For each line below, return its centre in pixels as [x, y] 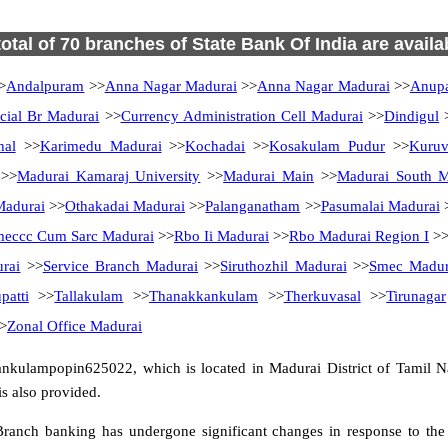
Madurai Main [268, 176]
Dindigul [412, 116]
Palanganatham [253, 206]
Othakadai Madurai [125, 206]
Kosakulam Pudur [327, 146]
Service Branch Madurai [120, 266]
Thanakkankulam [204, 296]
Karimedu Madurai [100, 146]
